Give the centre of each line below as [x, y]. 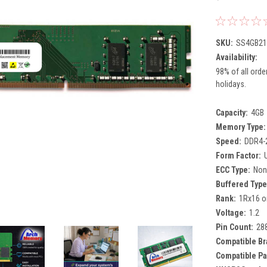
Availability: [236, 57]
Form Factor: [238, 155]
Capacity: [232, 112]
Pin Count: [234, 227]
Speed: [228, 141]
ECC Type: [233, 170]
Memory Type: [240, 127]
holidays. [231, 84]
